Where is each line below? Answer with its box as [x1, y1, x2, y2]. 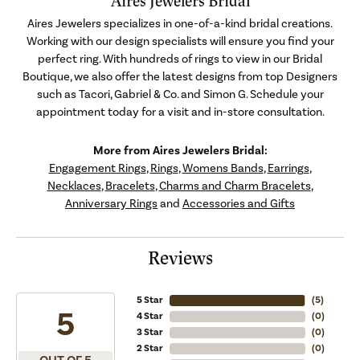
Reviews [147, 246, 213, 270]
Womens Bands [182, 160, 264, 176]
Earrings [267, 160, 309, 176]
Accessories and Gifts [182, 195, 295, 211]
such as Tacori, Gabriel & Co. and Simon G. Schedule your [36, 86, 324, 102]
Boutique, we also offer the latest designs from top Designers [22, 68, 337, 84]
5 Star [136, 293, 163, 306]
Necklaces [47, 178, 101, 194]
